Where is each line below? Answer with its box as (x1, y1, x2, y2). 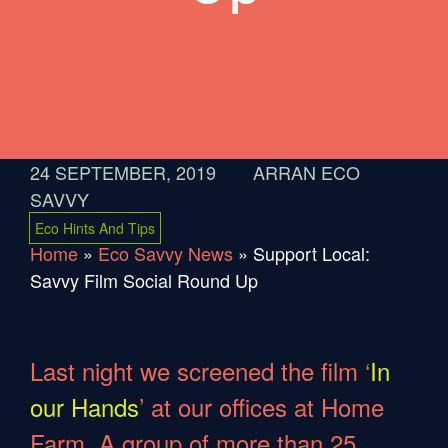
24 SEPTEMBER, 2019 (30, 159, 216, 185)
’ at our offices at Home (139, 388, 384, 424)
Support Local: (253, 240, 370, 266)
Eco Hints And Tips (35, 218, 155, 238)
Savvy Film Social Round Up (30, 267, 258, 293)
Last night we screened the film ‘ (30, 352, 370, 388)
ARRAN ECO (253, 159, 360, 185)
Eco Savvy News (98, 240, 233, 266)
